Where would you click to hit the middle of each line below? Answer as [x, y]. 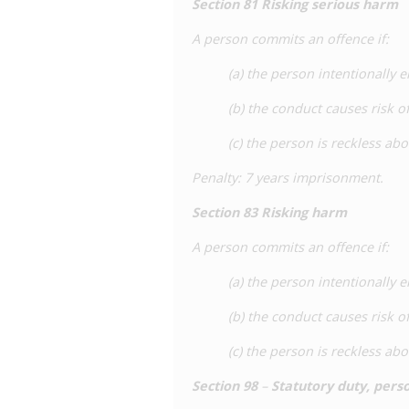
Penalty [215, 178]
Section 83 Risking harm [269, 212]
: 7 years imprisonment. [310, 178]
